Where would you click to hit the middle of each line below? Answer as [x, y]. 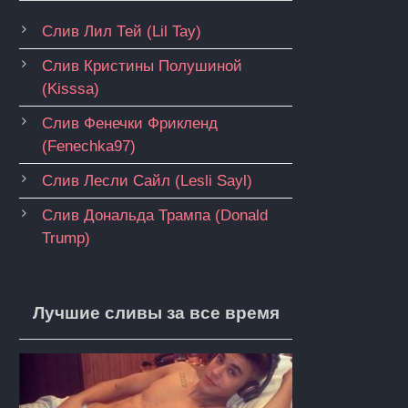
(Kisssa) [71, 89]
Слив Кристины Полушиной [142, 66]
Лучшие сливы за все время [156, 313]
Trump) [66, 239]
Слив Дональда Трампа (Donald [155, 216]
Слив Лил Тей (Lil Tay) [122, 32]
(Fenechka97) [89, 147]
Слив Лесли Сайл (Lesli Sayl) [147, 181]
